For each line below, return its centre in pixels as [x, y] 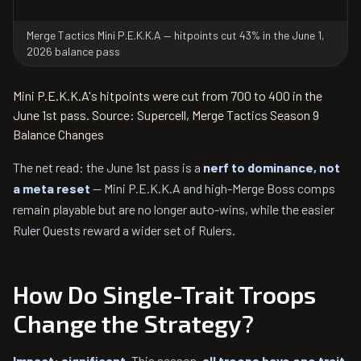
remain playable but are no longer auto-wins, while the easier [174, 209]
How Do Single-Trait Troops [164, 294]
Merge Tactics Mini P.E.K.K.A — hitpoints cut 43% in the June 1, [176, 35]
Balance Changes [58, 134]
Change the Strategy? [133, 323]
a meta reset [52, 188]
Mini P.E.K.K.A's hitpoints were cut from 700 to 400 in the [168, 95]
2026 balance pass [73, 51]
